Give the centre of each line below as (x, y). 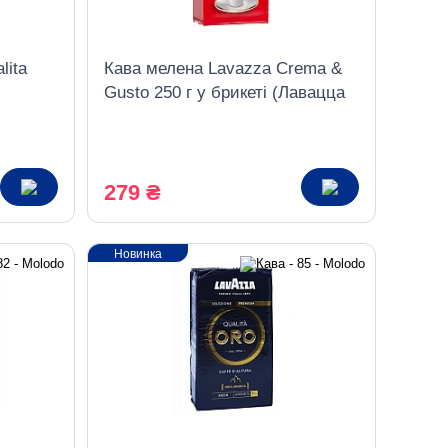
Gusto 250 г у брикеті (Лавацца (224, 92)
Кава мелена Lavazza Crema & (222, 68)
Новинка (137, 254)
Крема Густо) (155, 116)
